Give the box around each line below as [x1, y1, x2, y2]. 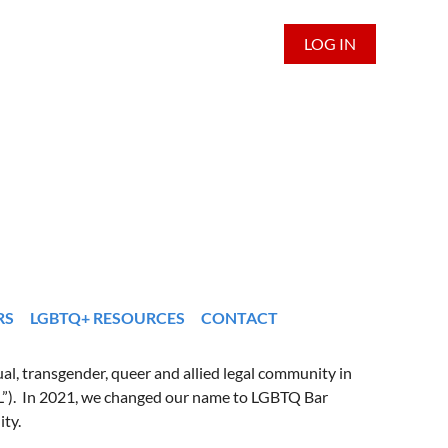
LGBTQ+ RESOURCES [30, 308, 185, 327]
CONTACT [201, 308, 278, 327]
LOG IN [304, 34, 356, 53]
